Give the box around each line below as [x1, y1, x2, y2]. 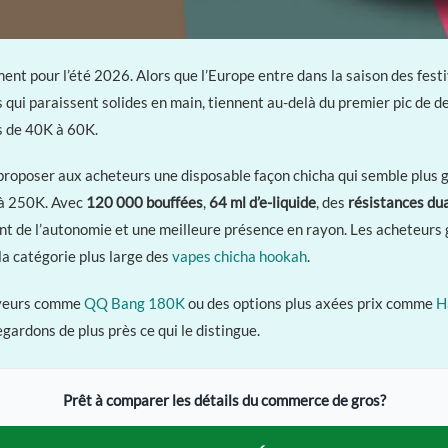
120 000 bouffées [86, 193, 203, 212]
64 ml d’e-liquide [209, 193, 316, 212]
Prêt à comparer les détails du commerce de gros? [62, 390, 386, 409]
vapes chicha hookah [172, 247, 307, 266]
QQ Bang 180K [84, 293, 185, 312]
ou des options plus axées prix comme [185, 293, 436, 312]
